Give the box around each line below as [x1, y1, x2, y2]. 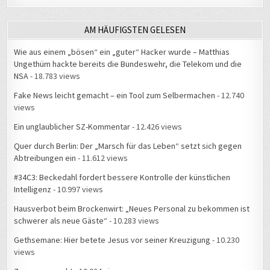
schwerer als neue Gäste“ [14, 215, 108, 227]
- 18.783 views [28, 71, 81, 82]
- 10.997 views [51, 184, 104, 195]
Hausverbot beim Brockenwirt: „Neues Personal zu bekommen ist [14, 203, 250, 215]
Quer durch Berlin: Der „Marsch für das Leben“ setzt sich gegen [14, 140, 242, 152]
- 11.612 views [76, 152, 128, 164]
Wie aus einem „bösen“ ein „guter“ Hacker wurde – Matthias [14, 46, 230, 58]
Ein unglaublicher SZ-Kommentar [14, 121, 131, 133]
